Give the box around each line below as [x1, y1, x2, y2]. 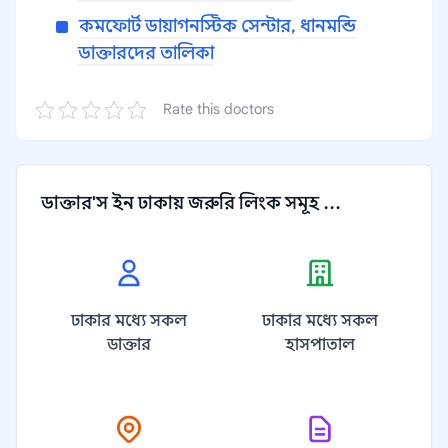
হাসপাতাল [284, 335, 355, 355]
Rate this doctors [163, 100, 274, 118]
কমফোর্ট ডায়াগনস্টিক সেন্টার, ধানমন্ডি [79, 15, 356, 37]
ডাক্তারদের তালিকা [78, 42, 214, 64]
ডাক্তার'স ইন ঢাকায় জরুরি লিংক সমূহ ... [41, 192, 341, 214]
